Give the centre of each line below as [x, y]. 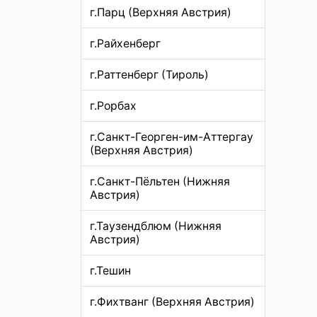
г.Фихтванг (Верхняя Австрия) [172, 302]
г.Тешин [110, 271]
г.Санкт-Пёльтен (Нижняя [160, 182]
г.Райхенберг [125, 44]
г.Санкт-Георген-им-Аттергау [172, 137]
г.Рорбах [113, 106]
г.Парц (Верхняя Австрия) [161, 13]
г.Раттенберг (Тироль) [149, 75]
